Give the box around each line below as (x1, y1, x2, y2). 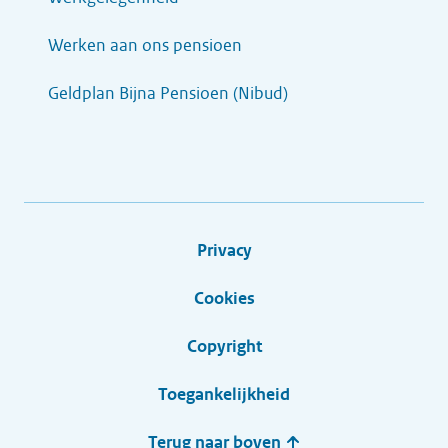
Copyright (186, 336, 262, 357)
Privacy (196, 240, 252, 261)
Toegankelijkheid (158, 384, 290, 405)
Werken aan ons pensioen (48, 35, 242, 56)
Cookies (193, 288, 255, 309)
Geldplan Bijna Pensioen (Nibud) (48, 83, 288, 104)
